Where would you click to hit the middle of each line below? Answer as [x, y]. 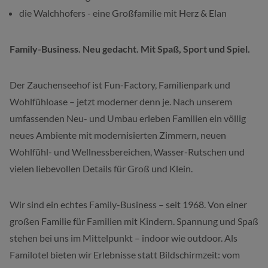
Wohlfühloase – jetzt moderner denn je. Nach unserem [121, 101]
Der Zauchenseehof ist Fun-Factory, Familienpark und [120, 84]
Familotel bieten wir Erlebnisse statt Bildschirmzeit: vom [125, 254]
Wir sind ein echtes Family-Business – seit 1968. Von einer [128, 204]
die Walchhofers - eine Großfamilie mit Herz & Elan [123, 13]
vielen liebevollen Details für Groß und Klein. [101, 168]
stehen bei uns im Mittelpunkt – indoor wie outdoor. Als [124, 237]
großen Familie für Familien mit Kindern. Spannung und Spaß [134, 221]
